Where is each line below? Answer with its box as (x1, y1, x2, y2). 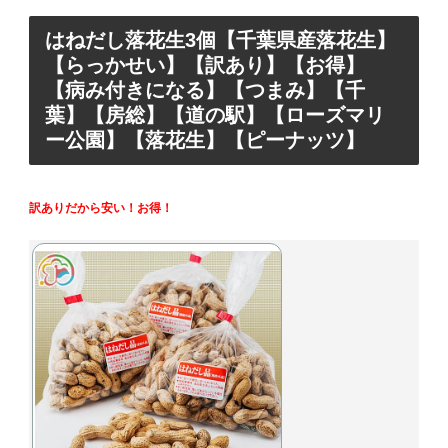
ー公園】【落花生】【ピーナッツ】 (45, 129, 365, 152)
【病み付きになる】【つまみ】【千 (45, 79, 365, 102)
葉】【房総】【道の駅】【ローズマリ (45, 104, 385, 127)
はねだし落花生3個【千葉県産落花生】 (45, 29, 396, 52)
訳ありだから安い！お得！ (29, 200, 173, 215)
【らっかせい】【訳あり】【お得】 (45, 54, 365, 77)
